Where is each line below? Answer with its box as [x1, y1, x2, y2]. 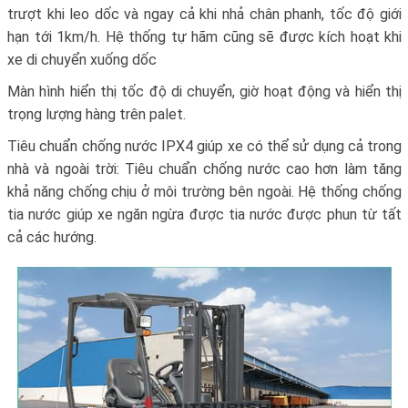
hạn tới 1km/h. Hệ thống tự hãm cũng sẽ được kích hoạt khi [7, 28, 402, 46]
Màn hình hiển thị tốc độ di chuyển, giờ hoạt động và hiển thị [7, 82, 402, 100]
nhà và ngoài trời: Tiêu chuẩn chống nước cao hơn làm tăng [7, 159, 402, 178]
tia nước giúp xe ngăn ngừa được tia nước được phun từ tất [7, 205, 402, 223]
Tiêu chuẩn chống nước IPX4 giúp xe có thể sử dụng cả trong [7, 137, 402, 155]
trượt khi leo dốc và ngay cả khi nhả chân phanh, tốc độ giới [7, 5, 402, 24]
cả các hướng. [7, 228, 97, 246]
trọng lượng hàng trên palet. [7, 105, 186, 123]
